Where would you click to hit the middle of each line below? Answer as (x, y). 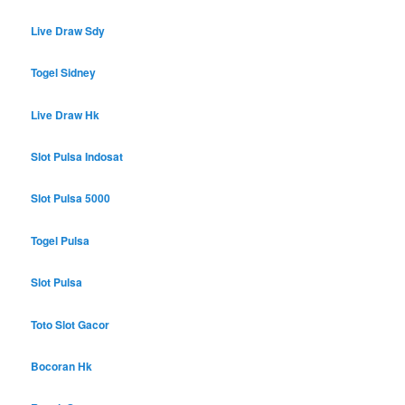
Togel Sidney (64, 73)
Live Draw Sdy (68, 30)
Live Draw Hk (66, 114)
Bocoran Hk (62, 366)
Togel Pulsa (61, 240)
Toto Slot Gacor (71, 324)
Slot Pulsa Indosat (77, 156)
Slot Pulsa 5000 (71, 198)
